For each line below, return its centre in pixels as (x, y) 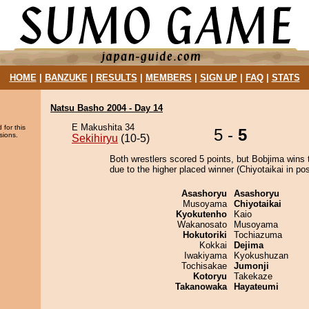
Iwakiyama (206, 256)
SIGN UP (218, 78)
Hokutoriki (205, 235)
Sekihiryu (95, 138)
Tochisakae (204, 266)
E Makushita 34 (103, 127)
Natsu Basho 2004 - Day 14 (107, 108)
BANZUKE (66, 78)
